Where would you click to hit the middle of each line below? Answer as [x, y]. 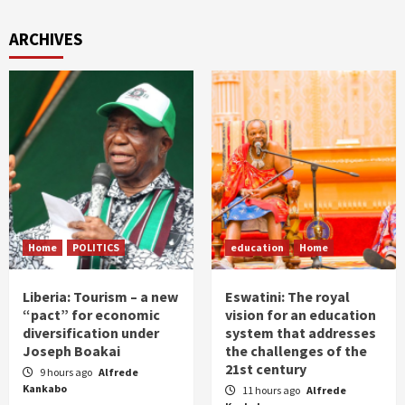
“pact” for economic [91, 314]
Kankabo [45, 388]
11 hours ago [272, 390]
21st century [266, 368]
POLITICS [96, 247]
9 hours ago [67, 372]
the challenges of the [296, 350]
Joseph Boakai [71, 350]
